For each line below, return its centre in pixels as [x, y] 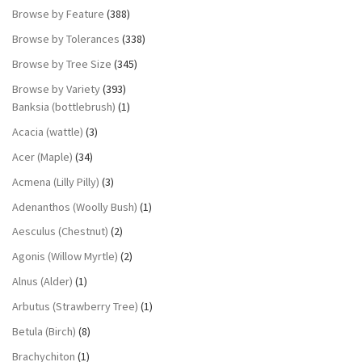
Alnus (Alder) [42, 282]
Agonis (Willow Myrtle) [65, 257]
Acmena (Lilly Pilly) [56, 181]
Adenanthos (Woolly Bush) [75, 206]
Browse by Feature [58, 14]
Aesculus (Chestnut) [60, 232]
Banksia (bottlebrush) [64, 106]
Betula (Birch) [44, 332]
